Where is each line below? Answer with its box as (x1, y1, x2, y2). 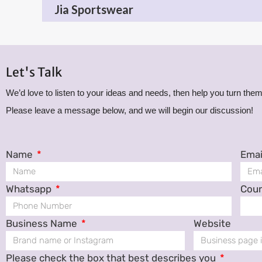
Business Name (6, 218, 80, 230)
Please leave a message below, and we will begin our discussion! (6, 105, 253, 116)
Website (193, 218, 231, 230)
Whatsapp (6, 183, 54, 195)
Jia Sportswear (54, 2, 133, 16)
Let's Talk (6, 64, 62, 81)
